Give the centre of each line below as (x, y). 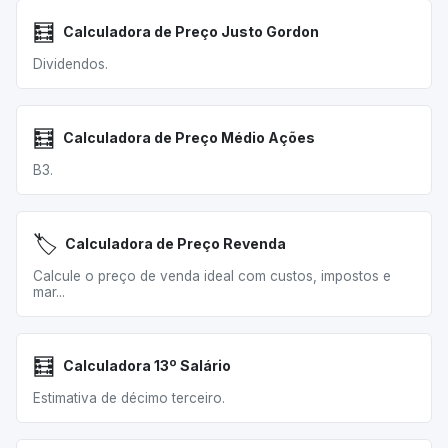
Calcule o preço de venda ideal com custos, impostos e (212, 276)
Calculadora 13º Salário (147, 365)
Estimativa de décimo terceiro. (129, 398)
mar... (49, 292)
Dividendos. (70, 64)
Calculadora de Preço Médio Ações (189, 137)
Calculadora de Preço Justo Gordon (191, 31)
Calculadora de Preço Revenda (175, 243)
